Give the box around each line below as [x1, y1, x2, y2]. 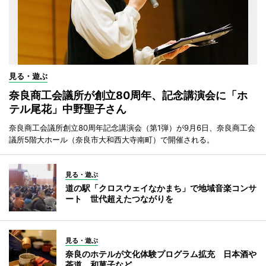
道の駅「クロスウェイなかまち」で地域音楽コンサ [65, 183, 256, 194]
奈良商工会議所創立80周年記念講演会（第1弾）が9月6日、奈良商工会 [9, 123, 255, 133]
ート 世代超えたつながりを [65, 194, 173, 204]
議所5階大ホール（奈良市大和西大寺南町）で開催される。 [9, 135, 214, 145]
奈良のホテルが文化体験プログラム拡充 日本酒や [65, 249, 256, 259]
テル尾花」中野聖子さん [9, 103, 126, 116]
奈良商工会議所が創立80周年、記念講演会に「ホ [9, 89, 248, 102]
